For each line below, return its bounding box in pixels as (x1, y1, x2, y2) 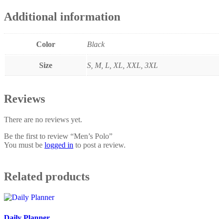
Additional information (4, 10, 120, 23)
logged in (44, 141, 73, 150)
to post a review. (73, 141, 126, 150)
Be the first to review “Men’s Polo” (4, 132, 112, 141)
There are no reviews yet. (4, 115, 82, 124)
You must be (4, 141, 44, 150)
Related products (4, 170, 89, 183)
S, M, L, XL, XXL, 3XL (87, 61, 158, 70)
